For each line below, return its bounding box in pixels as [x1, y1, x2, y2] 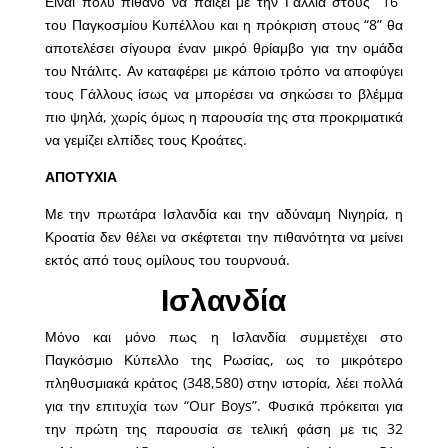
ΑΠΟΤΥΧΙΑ [44, 167, 117, 187]
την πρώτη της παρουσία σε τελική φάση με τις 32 [44, 419, 404, 439]
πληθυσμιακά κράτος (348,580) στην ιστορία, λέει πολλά [44, 373, 404, 393]
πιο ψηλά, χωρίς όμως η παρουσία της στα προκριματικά [44, 107, 404, 127]
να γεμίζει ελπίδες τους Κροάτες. [44, 130, 247, 150]
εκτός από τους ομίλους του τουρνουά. [44, 250, 290, 270]
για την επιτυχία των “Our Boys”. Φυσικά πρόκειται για [44, 396, 404, 416]
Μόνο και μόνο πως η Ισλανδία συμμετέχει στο [44, 327, 404, 347]
